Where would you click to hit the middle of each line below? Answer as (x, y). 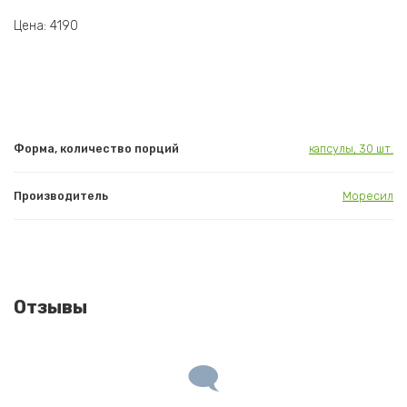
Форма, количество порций (96, 149)
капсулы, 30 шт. (351, 149)
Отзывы (50, 308)
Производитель (61, 196)
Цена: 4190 (46, 26)
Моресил (368, 196)
